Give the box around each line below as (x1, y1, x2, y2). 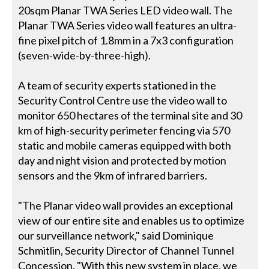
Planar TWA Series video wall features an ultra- (18, 19, 237, 32)
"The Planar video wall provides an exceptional (18, 199, 234, 212)
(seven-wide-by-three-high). (18, 49, 151, 62)
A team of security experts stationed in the (18, 79, 217, 92)
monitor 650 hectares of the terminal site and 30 (18, 109, 243, 122)
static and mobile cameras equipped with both (18, 139, 232, 152)
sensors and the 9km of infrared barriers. (18, 169, 208, 182)
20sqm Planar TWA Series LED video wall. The (18, 4, 233, 17)
